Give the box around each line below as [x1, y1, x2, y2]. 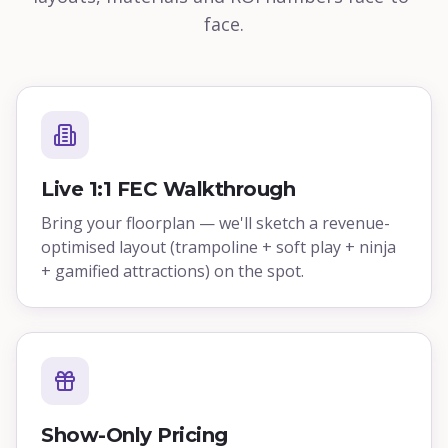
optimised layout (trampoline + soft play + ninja [41, 236, 396, 259]
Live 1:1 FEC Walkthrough [41, 177, 295, 202]
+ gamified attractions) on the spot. [41, 260, 304, 283]
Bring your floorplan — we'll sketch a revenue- [41, 212, 390, 235]
